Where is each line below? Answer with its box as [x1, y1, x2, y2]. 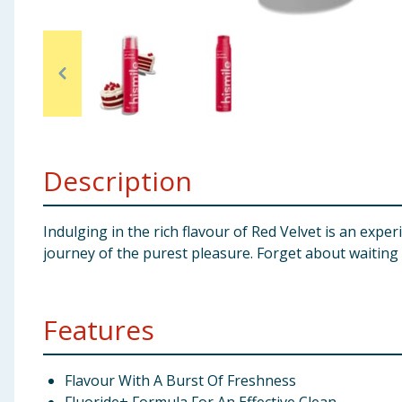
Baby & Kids [7, 13, 90, 32]
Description [43, 162, 192, 199]
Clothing [7, 57, 70, 76]
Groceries [7, 100, 76, 120]
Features [43, 311, 154, 348]
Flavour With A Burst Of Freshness [65, 371, 296, 390]
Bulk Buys [7, 144, 75, 164]
